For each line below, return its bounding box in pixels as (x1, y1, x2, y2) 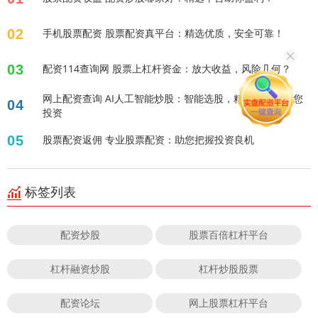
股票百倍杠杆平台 (189, 227, 269, 241)
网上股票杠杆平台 (189, 295, 269, 309)
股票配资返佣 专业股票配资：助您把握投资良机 (43, 132, 254, 146)
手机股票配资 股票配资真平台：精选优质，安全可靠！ (43, 26, 284, 40)
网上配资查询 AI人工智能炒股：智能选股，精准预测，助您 (43, 91, 303, 105)
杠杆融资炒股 (50, 261, 110, 275)
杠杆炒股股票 (199, 261, 259, 275)
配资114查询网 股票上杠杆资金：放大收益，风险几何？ (43, 61, 291, 75)
